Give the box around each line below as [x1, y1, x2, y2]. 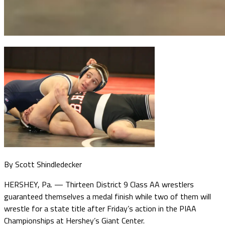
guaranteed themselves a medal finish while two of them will [4, 190, 211, 202]
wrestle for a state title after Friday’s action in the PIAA [4, 202, 196, 214]
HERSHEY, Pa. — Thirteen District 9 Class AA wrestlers [4, 178, 194, 190]
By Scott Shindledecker [4, 158, 82, 170]
